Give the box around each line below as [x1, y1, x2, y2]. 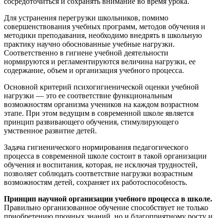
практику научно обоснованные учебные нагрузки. [4, 39, 175, 48]
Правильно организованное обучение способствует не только [4, 203, 208, 212]
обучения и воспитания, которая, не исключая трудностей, [4, 160, 198, 169]
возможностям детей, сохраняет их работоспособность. [4, 178, 187, 186]
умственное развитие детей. [4, 126, 97, 135]
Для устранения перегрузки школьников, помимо [4, 13, 168, 22]
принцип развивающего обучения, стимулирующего [4, 117, 179, 126]
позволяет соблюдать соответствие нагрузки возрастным [4, 169, 193, 178]
